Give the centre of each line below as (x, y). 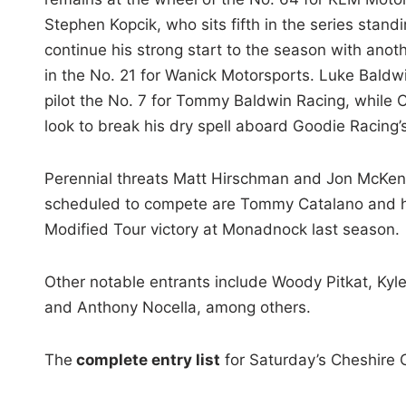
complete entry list (146, 360)
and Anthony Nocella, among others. (177, 308)
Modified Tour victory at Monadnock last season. (222, 230)
